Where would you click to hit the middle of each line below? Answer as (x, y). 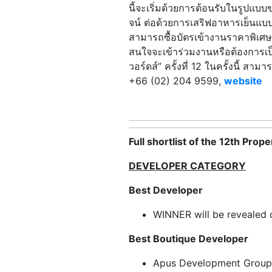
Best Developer (166, 190)
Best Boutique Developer (189, 238)
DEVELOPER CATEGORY (187, 165)
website (243, 81)
